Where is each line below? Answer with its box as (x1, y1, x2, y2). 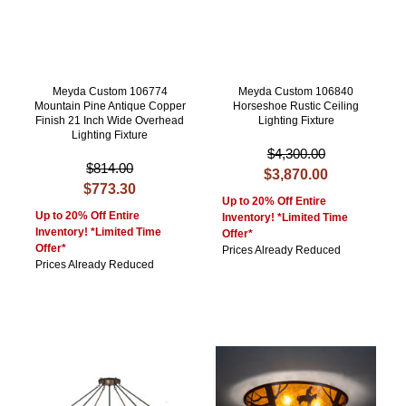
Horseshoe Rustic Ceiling (233, 100, 360, 113)
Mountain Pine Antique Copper (34, 100, 186, 113)
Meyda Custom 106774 (52, 85, 168, 99)
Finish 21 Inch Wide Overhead (35, 114, 185, 128)
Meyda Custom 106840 (238, 85, 354, 99)
